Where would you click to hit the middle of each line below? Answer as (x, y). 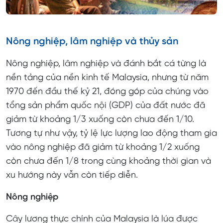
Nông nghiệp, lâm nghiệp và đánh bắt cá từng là (106, 64)
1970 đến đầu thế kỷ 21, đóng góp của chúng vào (107, 92)
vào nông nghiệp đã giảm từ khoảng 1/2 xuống (103, 147)
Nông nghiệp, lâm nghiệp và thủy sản (92, 41)
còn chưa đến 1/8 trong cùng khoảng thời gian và (109, 161)
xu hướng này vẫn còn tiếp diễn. (72, 175)
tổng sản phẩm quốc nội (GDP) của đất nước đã (106, 106)
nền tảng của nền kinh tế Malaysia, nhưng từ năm (107, 78)
